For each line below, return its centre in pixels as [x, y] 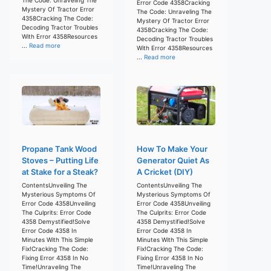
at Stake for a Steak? [60, 171]
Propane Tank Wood [59, 149]
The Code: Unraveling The [174, 11]
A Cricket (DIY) [165, 171]
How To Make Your [172, 149]
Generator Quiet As [173, 160]
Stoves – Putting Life [60, 160]
